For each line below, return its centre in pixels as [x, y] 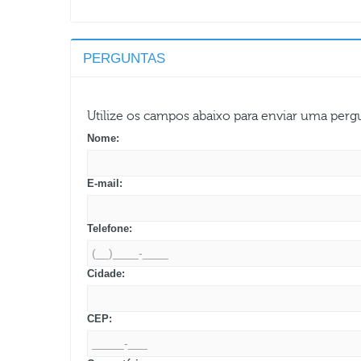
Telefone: [110, 228]
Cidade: [106, 273]
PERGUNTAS [124, 58]
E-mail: [105, 183]
